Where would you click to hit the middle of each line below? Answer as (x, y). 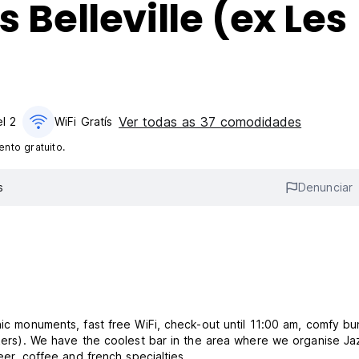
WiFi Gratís (84, 121)
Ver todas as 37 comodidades (210, 122)
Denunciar (325, 188)
